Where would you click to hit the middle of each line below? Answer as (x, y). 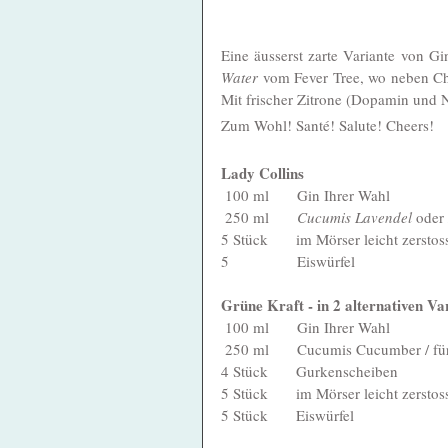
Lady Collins (264, 172)
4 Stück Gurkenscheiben (309, 370)
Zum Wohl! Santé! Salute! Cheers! (327, 124)
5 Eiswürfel (288, 260)
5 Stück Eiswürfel (287, 414)
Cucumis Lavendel (354, 216)
